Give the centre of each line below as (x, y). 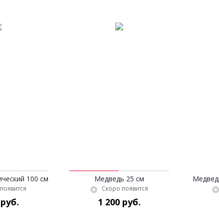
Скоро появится (125, 188)
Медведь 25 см (119, 179)
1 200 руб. (119, 202)
